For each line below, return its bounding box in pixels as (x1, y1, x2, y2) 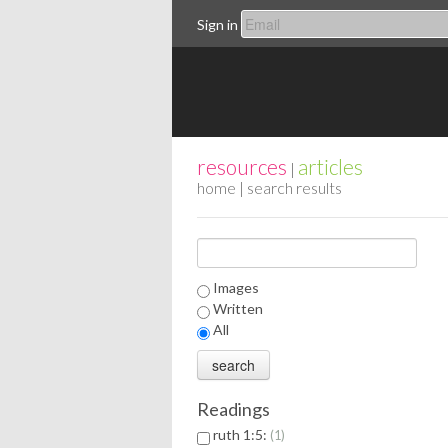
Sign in (197, 15, 238, 33)
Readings (197, 397, 270, 420)
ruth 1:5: (213, 426, 270, 444)
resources (197, 154, 287, 179)
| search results (236, 178, 342, 197)
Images (213, 279, 259, 296)
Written (213, 300, 263, 317)
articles (298, 154, 363, 179)
